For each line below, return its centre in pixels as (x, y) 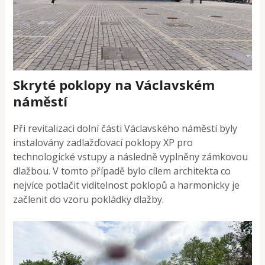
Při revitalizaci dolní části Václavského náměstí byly (125, 128)
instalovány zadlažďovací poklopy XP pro (103, 142)
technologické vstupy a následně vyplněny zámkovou (131, 156)
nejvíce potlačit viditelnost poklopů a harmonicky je (127, 185)
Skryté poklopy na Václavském (114, 84)
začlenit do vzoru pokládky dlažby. (89, 199)
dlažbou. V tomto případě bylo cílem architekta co (122, 171)
